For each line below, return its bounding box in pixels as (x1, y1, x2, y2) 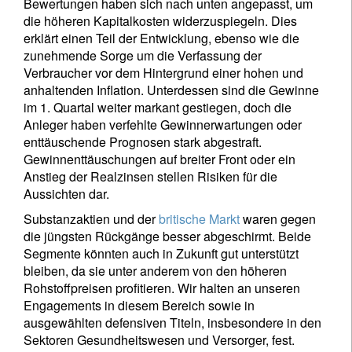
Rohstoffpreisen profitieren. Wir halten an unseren (24, 279, 300, 297)
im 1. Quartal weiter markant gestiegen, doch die (24, 98, 291, 116)
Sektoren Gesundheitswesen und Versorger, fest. (24, 331, 295, 349)
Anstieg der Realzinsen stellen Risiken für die (24, 167, 277, 185)
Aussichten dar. (24, 185, 109, 203)
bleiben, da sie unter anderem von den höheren (24, 262, 287, 280)
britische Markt (159, 210, 240, 228)
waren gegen (240, 210, 316, 228)
